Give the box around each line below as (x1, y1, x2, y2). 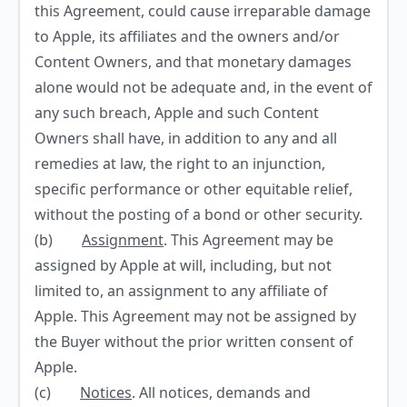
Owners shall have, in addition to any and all (35, 128, 337, 148)
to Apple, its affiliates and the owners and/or (35, 26, 340, 46)
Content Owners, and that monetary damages (35, 52, 352, 72)
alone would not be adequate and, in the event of (35, 77, 372, 97)
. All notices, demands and (132, 382, 311, 402)
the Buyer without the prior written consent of (35, 332, 353, 352)
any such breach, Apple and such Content (35, 103, 319, 123)
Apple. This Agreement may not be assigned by (35, 306, 356, 326)
